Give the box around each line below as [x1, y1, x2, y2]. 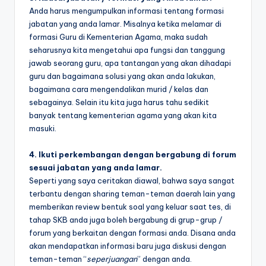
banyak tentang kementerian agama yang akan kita [29, 110, 217, 120]
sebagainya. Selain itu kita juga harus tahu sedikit [29, 97, 209, 107]
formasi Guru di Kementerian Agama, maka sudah [29, 31, 208, 42]
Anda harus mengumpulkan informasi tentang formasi [29, 5, 224, 15]
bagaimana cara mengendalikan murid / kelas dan [29, 84, 208, 94]
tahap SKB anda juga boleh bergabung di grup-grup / [29, 214, 222, 224]
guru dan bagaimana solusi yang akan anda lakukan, [29, 71, 216, 81]
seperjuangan [87, 254, 137, 264]
